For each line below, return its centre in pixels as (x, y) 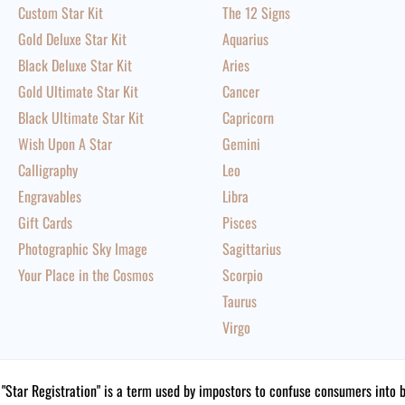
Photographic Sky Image (83, 249)
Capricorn (248, 118)
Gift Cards (45, 222)
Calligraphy (48, 170)
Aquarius (245, 39)
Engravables (50, 196)
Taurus (239, 301)
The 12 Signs (256, 13)
